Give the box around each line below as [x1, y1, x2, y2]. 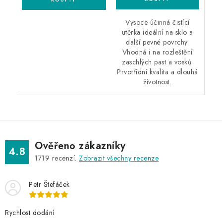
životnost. [143, 76, 172, 87]
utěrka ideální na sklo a [121, 27, 193, 37]
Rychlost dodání [5, 207, 55, 218]
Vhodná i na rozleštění [122, 47, 193, 57]
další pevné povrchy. [126, 37, 189, 47]
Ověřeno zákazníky [35, 138, 126, 153]
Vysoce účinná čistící [125, 17, 190, 27]
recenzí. [50, 153, 79, 163]
